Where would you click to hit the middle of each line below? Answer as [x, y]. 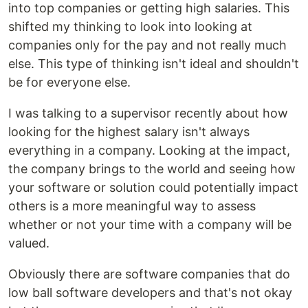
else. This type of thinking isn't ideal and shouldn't [154, 64]
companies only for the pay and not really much [147, 45]
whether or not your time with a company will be [150, 225]
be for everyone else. [69, 82]
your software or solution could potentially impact [153, 188]
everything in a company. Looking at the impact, [149, 151]
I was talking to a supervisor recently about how [148, 113]
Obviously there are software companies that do [149, 274]
